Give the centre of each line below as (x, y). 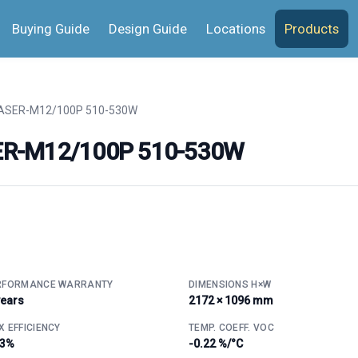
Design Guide (148, 28)
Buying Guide (51, 28)
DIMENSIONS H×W (230, 284)
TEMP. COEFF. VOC (231, 327)
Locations (236, 28)
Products (312, 28)
